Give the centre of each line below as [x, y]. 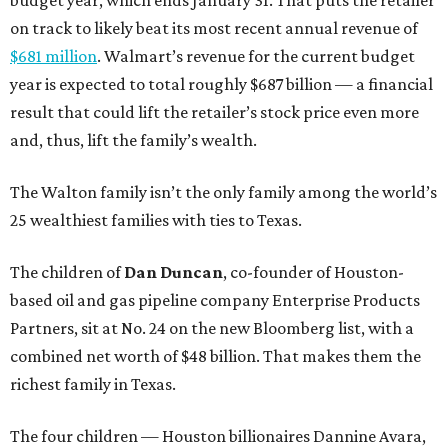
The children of [67, 272]
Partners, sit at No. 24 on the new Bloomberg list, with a [212, 328]
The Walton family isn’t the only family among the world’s [223, 192]
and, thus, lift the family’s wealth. [133, 140]
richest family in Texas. [93, 384]
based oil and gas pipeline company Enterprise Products [215, 300]
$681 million [53, 56]
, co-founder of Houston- [313, 272]
